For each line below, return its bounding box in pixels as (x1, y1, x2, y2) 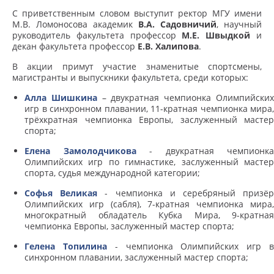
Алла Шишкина (24, 92, 97, 104)
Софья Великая (24, 187, 98, 199)
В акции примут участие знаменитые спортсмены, (12, 61, 262, 73)
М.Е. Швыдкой (182, 29, 251, 42)
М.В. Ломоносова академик (12, 18, 138, 31)
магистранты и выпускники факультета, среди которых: (12, 72, 248, 84)
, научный (217, 18, 262, 31)
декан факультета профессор (12, 40, 138, 53)
